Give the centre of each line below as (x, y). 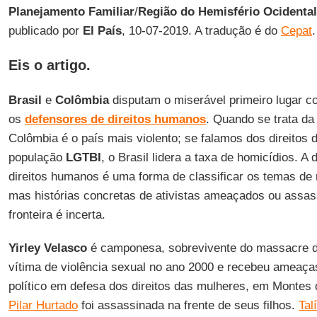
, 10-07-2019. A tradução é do (201, 31)
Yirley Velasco (47, 248)
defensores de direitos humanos (115, 119)
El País (102, 31)
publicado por (45, 31)
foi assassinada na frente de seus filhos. (188, 305)
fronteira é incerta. (57, 215)
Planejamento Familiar (71, 12)
